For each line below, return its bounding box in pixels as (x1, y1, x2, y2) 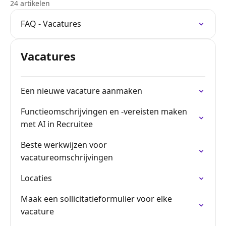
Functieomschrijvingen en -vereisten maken (21, 106, 187, 117)
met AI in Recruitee (21, 119, 93, 130)
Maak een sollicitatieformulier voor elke (21, 193, 172, 204)
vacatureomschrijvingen (21, 152, 113, 163)
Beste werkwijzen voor (21, 139, 107, 150)
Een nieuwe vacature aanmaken (21, 85, 142, 96)
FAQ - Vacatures (21, 18, 81, 29)
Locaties (21, 173, 52, 184)
